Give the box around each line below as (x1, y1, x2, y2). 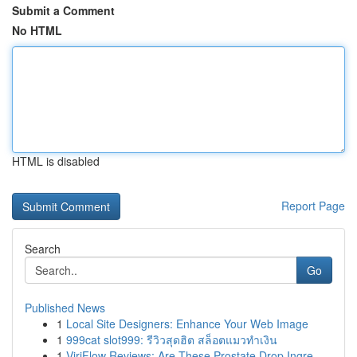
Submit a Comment (12, 2, 115, 18)
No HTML (12, 22, 62, 38)
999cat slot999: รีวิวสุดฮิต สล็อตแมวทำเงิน (66, 331, 277, 347)
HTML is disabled (12, 153, 100, 169)
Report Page (281, 198, 345, 214)
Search (25, 241, 61, 257)
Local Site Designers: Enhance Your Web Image (66, 316, 308, 331)
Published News (25, 300, 105, 316)
